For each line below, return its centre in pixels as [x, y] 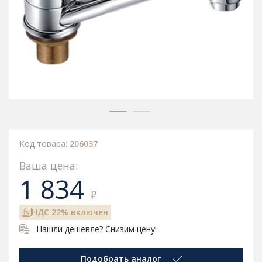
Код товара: [44, 144]
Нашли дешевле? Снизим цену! [96, 229]
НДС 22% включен [70, 212]
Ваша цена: [48, 166]
